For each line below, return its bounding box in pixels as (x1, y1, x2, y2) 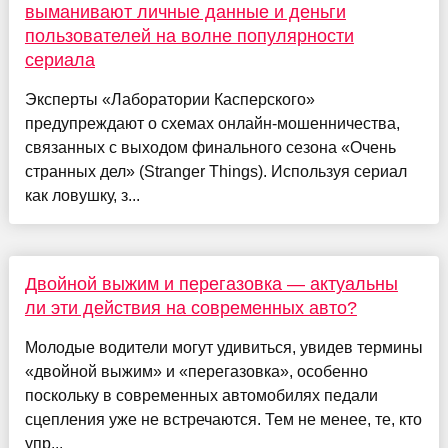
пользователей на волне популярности (24, 25, 354, 46)
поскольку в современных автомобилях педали (24, 386, 378, 404)
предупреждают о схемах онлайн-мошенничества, (24, 114, 400, 132)
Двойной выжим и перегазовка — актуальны (24, 273, 398, 294)
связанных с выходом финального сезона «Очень (24, 138, 396, 156)
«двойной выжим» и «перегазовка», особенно (24, 362, 368, 380)
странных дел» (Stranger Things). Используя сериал (24, 162, 407, 180)
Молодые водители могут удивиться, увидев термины (24, 338, 423, 356)
